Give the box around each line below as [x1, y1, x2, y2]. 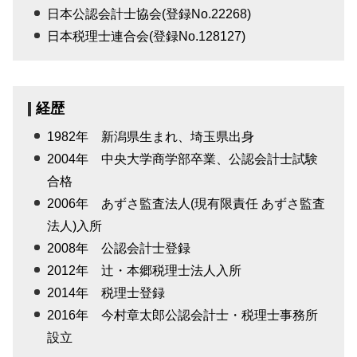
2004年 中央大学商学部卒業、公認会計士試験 [47, 152, 319, 167]
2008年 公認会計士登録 [47, 241, 191, 256]
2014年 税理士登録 [47, 286, 166, 300]
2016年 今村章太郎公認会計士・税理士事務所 [47, 308, 319, 323]
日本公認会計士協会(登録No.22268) [47, 7, 252, 22]
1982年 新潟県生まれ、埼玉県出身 [47, 130, 255, 144]
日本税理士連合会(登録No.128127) [47, 29, 246, 44]
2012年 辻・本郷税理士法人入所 [47, 264, 242, 278]
